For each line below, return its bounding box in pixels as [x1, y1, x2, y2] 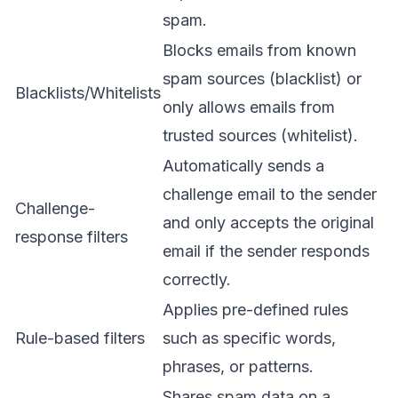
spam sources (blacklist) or [163, 68, 362, 88]
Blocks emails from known [163, 40, 356, 60]
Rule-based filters [15, 328, 145, 347]
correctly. [163, 269, 231, 289]
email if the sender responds [163, 241, 370, 260]
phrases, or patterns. [163, 356, 314, 376]
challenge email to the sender [163, 184, 377, 203]
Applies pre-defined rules [163, 299, 348, 319]
